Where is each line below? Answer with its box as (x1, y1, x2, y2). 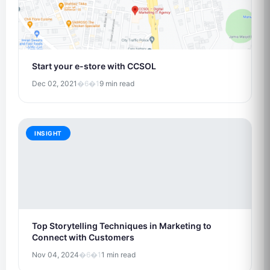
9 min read (99, 79, 134, 88)
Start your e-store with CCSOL (32, 61, 156, 71)
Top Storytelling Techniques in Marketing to (32, 221, 212, 231)
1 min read (101, 250, 136, 259)
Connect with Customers (32, 232, 134, 242)
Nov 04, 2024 (32, 250, 79, 259)
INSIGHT (34, 130, 62, 137)
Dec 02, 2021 (32, 79, 77, 88)
